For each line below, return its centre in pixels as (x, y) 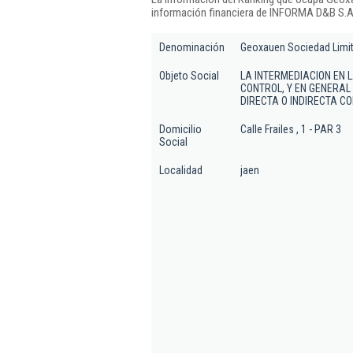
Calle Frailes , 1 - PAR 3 (291, 129)
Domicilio (180, 129)
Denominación (192, 47)
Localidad (181, 170)
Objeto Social (189, 76)
